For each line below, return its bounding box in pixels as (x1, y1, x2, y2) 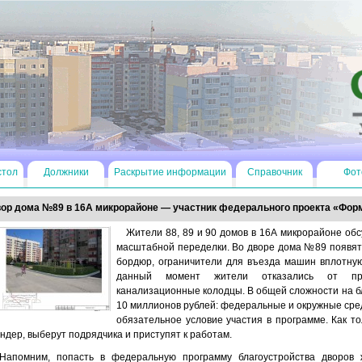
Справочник (246, 166, 302, 178)
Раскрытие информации (114, 166, 227, 178)
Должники (43, 166, 89, 178)
